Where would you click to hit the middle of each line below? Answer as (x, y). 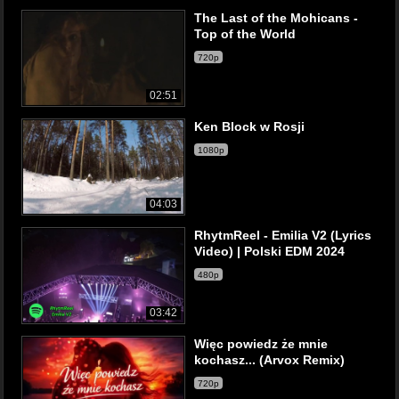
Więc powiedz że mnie (261, 344)
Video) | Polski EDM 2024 (269, 251)
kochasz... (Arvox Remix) (269, 360)
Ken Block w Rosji (249, 126)
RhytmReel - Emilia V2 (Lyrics (283, 235)
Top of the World (245, 34)
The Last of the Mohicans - (276, 18)
